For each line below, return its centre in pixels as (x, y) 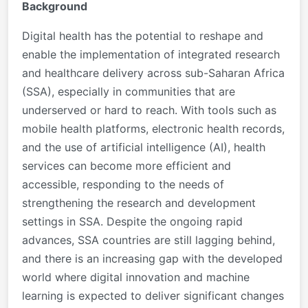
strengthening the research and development (139, 202)
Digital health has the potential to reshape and (143, 35)
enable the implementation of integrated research (151, 54)
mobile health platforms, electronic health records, (153, 128)
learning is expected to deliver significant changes (153, 295)
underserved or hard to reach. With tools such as (149, 110)
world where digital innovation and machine (136, 277)
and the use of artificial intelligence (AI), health (144, 147)
